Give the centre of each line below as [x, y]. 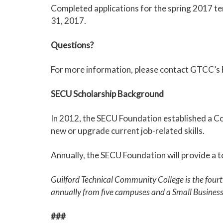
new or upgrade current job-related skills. [129, 131]
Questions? [72, 45]
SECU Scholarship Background [107, 94]
